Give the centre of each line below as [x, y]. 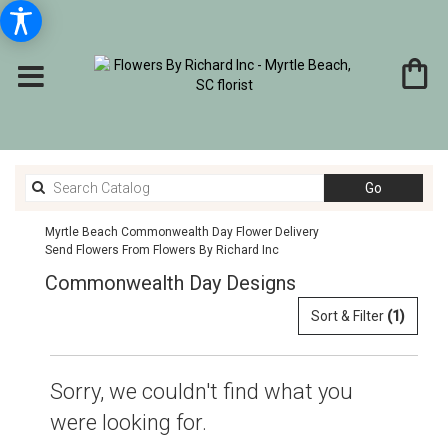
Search [403, 187]
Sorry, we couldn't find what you [201, 391]
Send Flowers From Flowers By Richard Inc [162, 250]
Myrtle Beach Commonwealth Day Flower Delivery [182, 232]
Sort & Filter [349, 316]
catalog [404, 207]
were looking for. [128, 422]
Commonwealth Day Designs [170, 283]
